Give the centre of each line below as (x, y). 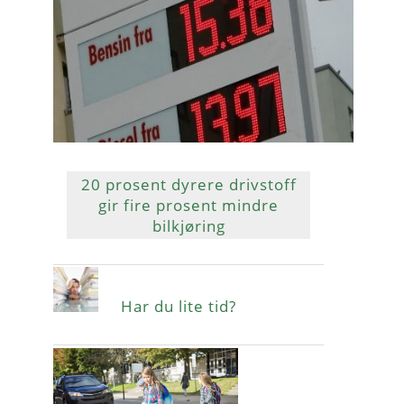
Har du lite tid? (179, 306)
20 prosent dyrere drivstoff (188, 184)
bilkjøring (188, 225)
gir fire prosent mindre (188, 205)
